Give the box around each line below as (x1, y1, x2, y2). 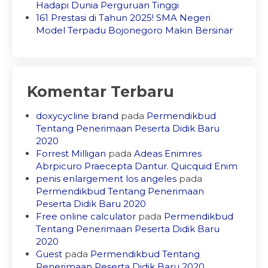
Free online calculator (36, 211, 136, 223)
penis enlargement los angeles (36, 173, 176, 185)
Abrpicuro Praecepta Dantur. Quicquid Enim (36, 160, 237, 172)
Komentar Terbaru (27, 83, 174, 101)
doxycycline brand (36, 110, 118, 122)
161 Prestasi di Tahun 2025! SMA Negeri (36, 12, 211, 24)
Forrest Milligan (36, 148, 106, 160)
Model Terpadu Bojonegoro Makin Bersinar (36, 25, 233, 36)
